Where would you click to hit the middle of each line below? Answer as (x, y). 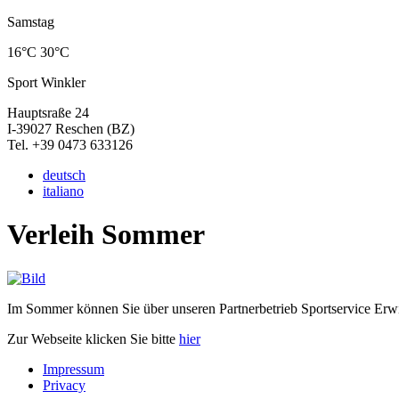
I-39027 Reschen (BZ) (71, 129)
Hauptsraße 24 (48, 113)
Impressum (73, 369)
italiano (63, 191)
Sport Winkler (46, 82)
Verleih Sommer (106, 235)
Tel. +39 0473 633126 (70, 145)
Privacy (64, 385)
